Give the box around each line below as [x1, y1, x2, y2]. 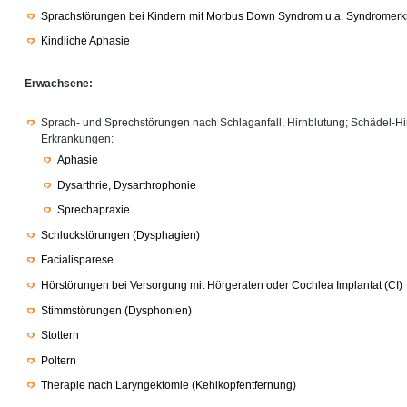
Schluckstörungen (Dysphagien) [41, 228, 200, 242]
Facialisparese [41, 253, 114, 267]
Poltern [41, 353, 76, 367]
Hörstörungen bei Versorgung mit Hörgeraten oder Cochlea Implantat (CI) [41, 278, 402, 292]
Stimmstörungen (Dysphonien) [41, 303, 192, 317]
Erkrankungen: [41, 133, 114, 145]
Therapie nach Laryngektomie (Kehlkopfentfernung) [41, 379, 296, 392]
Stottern [41, 329, 79, 342]
